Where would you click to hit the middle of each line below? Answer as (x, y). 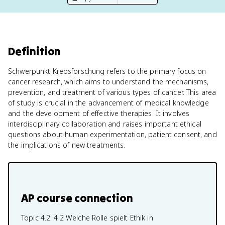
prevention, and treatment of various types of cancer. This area (112, 92)
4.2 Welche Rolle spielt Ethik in (103, 218)
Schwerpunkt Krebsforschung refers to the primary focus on (107, 71)
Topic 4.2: (38, 218)
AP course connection (77, 198)
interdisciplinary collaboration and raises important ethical (105, 124)
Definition (35, 51)
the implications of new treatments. (67, 145)
